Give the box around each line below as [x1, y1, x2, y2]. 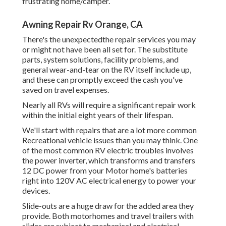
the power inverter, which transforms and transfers [22, 155, 195, 165]
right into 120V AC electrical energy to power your [22, 176, 196, 186]
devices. [22, 186, 50, 196]
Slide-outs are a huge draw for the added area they [22, 201, 194, 211]
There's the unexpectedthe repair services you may [22, 34, 196, 44]
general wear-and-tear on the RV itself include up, [22, 65, 191, 75]
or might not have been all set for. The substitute [22, 44, 188, 54]
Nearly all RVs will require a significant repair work [22, 100, 196, 110]
